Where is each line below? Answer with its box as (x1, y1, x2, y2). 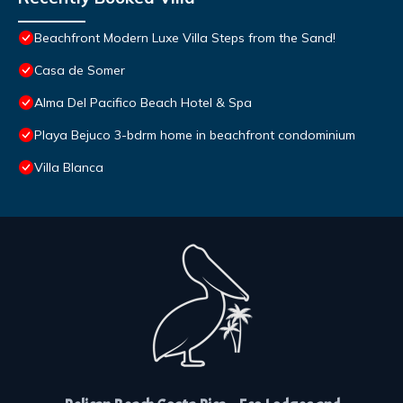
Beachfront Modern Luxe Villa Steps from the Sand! (34, 30, 336, 47)
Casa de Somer (34, 62, 125, 79)
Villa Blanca (34, 159, 103, 176)
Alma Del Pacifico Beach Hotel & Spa (34, 94, 252, 112)
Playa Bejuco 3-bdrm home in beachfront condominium (34, 127, 355, 144)
